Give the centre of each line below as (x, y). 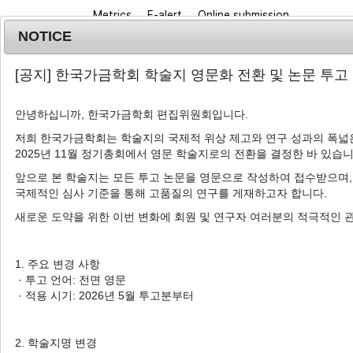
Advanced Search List (195, 240)
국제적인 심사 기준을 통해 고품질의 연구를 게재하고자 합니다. (171, 193)
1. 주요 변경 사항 (57, 264)
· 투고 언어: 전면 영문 (70, 280)
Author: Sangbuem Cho (145, 340)
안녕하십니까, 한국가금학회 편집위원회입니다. (131, 115)
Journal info (171, 169)
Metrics (112, 15)
